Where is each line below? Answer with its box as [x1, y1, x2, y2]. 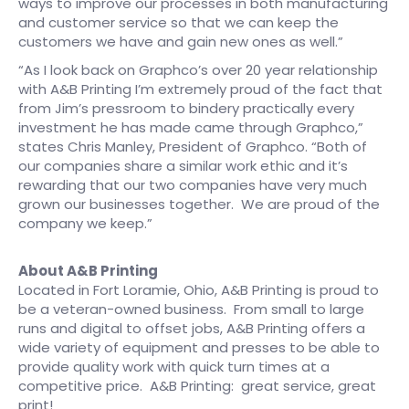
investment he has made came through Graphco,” [18, 117, 363, 137]
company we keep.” [18, 213, 152, 233]
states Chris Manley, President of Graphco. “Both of [18, 136, 367, 156]
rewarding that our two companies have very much [18, 174, 367, 194]
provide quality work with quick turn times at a [18, 356, 333, 376]
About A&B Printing [18, 260, 158, 280]
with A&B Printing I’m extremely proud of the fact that [18, 79, 383, 99]
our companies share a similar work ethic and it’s [18, 155, 348, 175]
